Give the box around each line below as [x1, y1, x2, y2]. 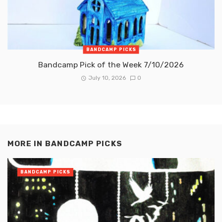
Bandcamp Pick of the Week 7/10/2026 [38, 59, 184, 69]
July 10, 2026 [88, 74, 126, 81]
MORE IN [7, 139, 45, 148]
